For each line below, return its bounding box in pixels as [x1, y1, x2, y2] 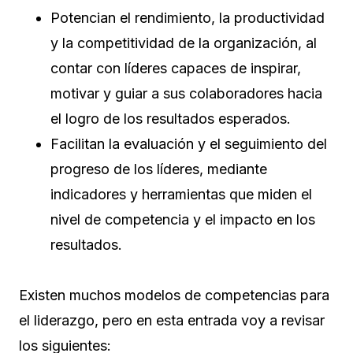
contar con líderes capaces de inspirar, [50, 60, 301, 77]
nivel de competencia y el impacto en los [50, 211, 315, 229]
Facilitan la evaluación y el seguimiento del [50, 136, 327, 153]
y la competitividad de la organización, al [50, 35, 317, 52]
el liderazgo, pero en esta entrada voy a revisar [19, 312, 325, 329]
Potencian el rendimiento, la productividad [50, 9, 325, 27]
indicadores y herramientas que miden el [50, 186, 312, 203]
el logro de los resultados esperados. [50, 110, 291, 128]
